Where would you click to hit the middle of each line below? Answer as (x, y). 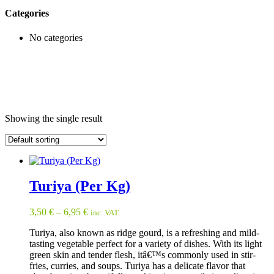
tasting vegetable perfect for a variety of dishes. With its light (146, 244)
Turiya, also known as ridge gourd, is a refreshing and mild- (144, 233)
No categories (56, 37)
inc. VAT (105, 213)
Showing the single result (54, 118)
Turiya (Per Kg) (80, 186)
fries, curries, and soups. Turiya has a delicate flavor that (137, 266)
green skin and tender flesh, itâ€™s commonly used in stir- (143, 255)
